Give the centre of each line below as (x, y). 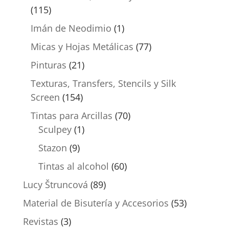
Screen (45, 97)
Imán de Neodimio (71, 28)
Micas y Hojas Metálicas (82, 47)
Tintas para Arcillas (71, 116)
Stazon (52, 148)
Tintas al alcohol (73, 166)
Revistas (40, 222)
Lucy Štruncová (55, 185)
